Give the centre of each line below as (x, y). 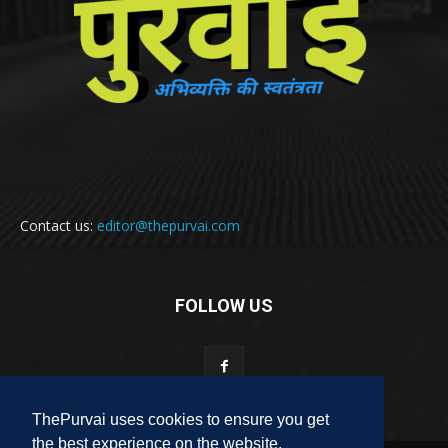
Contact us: (58, 226)
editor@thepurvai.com (168, 226)
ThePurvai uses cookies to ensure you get (180, 420)
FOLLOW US (224, 306)
